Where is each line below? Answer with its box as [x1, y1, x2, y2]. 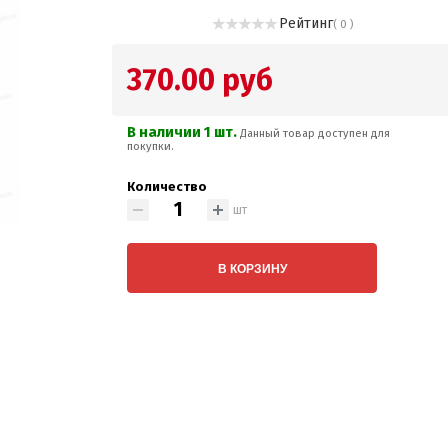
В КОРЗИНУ [217, 259, 287, 277]
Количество [127, 179, 208, 194]
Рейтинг [279, 15, 334, 32]
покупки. [127, 140, 175, 153]
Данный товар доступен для [240, 127, 391, 140]
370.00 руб [127, 62, 274, 98]
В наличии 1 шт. [127, 123, 241, 141]
